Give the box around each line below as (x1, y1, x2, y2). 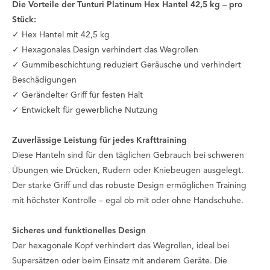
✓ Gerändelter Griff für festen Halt (12, 91, 143, 100)
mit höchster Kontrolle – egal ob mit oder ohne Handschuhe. (12, 196, 243, 206)
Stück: (12, 16, 36, 25)
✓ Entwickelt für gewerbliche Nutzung (12, 106, 158, 115)
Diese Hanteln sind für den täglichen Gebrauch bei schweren (12, 151, 244, 160)
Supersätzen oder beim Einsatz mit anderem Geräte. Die (12, 257, 227, 266)
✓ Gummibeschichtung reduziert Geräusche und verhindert (12, 61, 241, 70)
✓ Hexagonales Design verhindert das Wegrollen (12, 46, 198, 55)
